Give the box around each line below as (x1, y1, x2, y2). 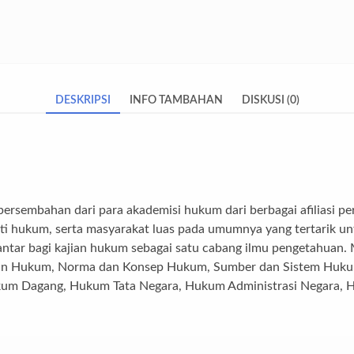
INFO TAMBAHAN (129, 93, 223, 106)
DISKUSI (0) (241, 93, 299, 106)
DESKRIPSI (55, 93, 111, 106)
